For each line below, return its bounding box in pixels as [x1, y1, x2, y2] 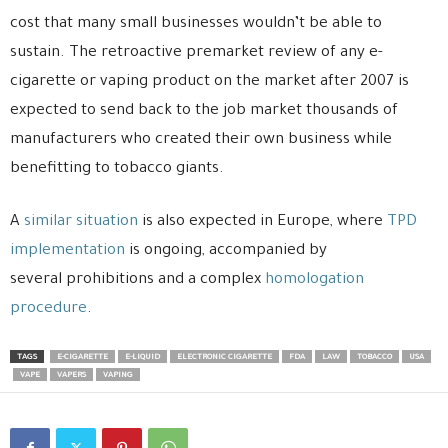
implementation [10, 243, 125, 260]
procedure [10, 301, 87, 318]
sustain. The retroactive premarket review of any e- [10, 45, 383, 62]
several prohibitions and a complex [10, 272, 265, 289]
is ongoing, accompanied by [125, 243, 327, 260]
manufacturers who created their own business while [10, 132, 392, 149]
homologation [265, 272, 364, 289]
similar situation [24, 214, 138, 231]
